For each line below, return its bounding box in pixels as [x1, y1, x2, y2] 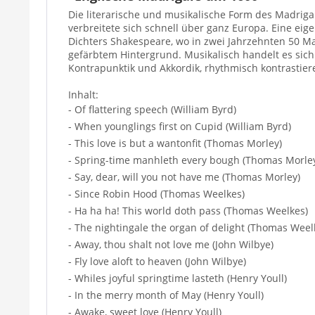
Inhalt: [68, 87, 98, 101]
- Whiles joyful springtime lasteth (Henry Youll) [68, 271, 287, 285]
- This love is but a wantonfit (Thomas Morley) [68, 136, 282, 150]
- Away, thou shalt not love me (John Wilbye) [68, 237, 274, 251]
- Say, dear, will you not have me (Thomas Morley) [68, 169, 300, 184]
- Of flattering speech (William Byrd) [68, 102, 236, 116]
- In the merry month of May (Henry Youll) [68, 288, 264, 302]
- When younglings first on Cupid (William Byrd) [68, 119, 291, 133]
